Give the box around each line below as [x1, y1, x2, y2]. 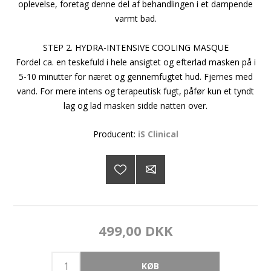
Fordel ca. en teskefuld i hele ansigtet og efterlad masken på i [15, 56, 256, 68]
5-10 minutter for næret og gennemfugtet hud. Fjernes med [18, 70, 253, 82]
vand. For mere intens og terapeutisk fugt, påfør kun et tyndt [17, 85, 254, 97]
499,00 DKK [98, 221, 173, 240]
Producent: [93, 128, 135, 140]
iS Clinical [137, 128, 178, 140]
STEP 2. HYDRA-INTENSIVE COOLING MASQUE [42, 41, 229, 53]
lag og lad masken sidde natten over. [64, 99, 207, 111]
